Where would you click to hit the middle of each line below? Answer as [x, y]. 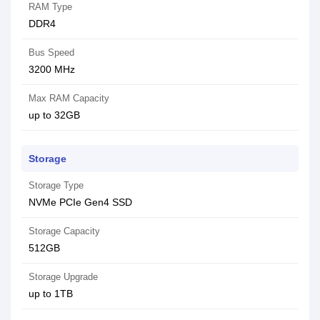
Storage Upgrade [63, 277]
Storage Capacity [64, 231]
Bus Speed [51, 52]
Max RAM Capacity [69, 98]
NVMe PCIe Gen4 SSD [80, 202]
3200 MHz [52, 69]
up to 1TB [51, 294]
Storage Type [56, 185]
